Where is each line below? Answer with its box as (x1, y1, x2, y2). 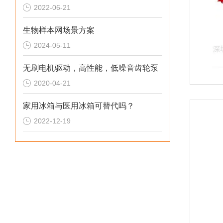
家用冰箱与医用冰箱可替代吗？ (23, 102, 134, 110)
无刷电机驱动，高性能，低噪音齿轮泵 (23, 64, 158, 72)
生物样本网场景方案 (23, 26, 95, 34)
